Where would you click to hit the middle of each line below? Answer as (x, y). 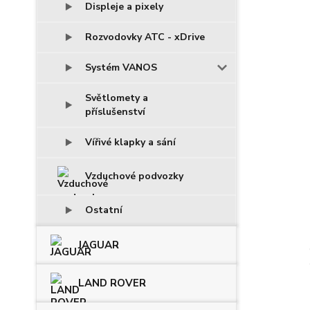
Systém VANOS (121, 67)
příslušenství (115, 112)
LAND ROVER (112, 283)
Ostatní (104, 210)
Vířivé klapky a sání (130, 142)
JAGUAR (99, 245)
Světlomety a (117, 98)
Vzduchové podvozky (134, 176)
